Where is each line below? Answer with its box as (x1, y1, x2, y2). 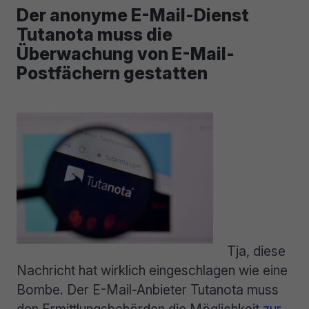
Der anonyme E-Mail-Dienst (17, 5, 249, 26)
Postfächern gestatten (17, 63, 208, 84)
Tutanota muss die (17, 24, 172, 46)
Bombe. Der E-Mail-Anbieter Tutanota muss (17, 281, 279, 299)
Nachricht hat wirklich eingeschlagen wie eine (17, 262, 288, 279)
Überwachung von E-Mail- (17, 43, 235, 65)
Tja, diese (227, 243, 286, 260)
